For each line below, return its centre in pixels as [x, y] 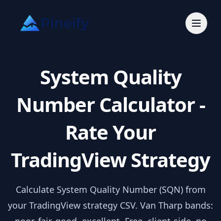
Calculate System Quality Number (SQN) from [110, 189]
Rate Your [110, 132]
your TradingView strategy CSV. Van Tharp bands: [110, 205]
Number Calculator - [110, 104]
